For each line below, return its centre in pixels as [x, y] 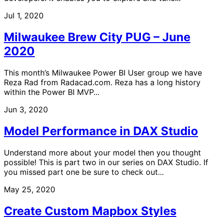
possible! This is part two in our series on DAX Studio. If [106, 162]
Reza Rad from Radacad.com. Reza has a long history [102, 82]
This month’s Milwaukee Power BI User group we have [103, 72]
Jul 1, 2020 [24, 15]
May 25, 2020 [30, 189]
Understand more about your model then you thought [102, 152]
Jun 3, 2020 [26, 109]
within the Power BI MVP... [52, 92]
